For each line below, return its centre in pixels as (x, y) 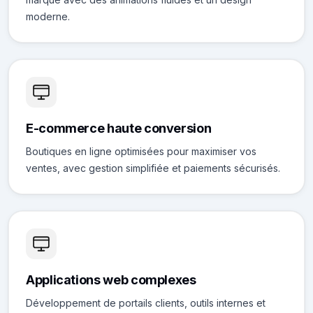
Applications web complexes (111, 280)
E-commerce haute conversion (119, 128)
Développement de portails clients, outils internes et (146, 303)
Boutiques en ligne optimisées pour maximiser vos (141, 151)
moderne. (48, 16)
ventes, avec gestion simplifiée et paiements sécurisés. (153, 168)
